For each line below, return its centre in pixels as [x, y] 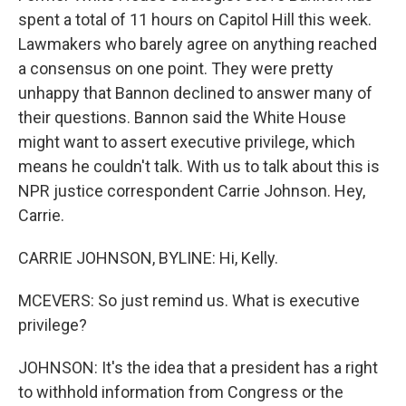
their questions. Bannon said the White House [182, 117]
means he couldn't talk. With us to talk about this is [199, 166]
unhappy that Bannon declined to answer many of [195, 93]
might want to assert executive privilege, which [187, 142]
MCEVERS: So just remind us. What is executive [189, 300]
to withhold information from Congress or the [181, 392]
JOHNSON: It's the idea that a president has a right [198, 367]
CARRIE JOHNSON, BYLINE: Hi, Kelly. [148, 258]
